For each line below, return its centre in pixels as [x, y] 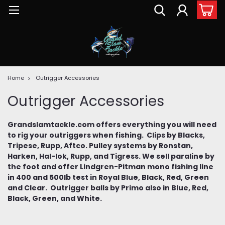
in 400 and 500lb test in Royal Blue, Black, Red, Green [108, 177]
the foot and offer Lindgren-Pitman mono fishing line [110, 166]
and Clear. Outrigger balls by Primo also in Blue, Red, [108, 188]
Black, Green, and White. [55, 198]
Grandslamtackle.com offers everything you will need [112, 124]
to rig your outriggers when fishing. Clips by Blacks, [106, 135]
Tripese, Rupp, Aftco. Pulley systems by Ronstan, [100, 145]
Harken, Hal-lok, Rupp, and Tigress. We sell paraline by [111, 156]
